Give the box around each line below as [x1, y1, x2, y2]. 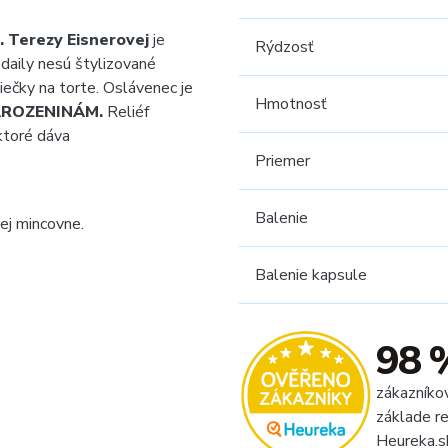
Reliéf [107, 101, 149, 123]
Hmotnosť [255, 93, 327, 115]
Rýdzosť [255, 36, 314, 58]
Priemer [255, 150, 310, 172]
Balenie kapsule [255, 264, 367, 286]
